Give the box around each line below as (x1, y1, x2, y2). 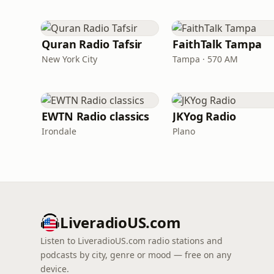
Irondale (42, 125, 76, 137)
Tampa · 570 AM (172, 53, 238, 65)
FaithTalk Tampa (172, 37, 262, 51)
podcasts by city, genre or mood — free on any (40, 249, 231, 261)
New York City (42, 53, 97, 65)
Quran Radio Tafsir (42, 37, 143, 51)
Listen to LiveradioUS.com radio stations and (40, 235, 223, 246)
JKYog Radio (172, 109, 237, 124)
